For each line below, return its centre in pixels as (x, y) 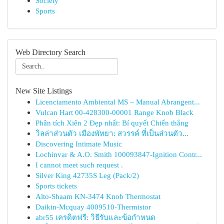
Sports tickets (56, 186)
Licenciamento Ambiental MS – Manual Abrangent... (118, 102)
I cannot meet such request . (79, 165)
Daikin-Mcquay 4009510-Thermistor (93, 207)
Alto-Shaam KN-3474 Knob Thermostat (98, 196)
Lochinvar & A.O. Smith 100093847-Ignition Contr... (119, 154)
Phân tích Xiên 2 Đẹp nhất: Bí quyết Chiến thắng (112, 123)
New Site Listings (44, 91)
